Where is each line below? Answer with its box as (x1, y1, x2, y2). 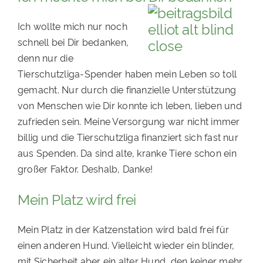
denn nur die (17, 51, 73, 65)
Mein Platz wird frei (17, 189, 136, 209)
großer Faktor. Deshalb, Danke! (17, 162, 153, 176)
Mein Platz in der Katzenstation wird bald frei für (17, 222, 229, 236)
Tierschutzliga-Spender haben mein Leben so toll (17, 67, 237, 80)
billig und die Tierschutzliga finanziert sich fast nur (17, 130, 238, 144)
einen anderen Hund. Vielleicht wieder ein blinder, (17, 238, 234, 252)
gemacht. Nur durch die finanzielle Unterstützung (17, 83, 237, 96)
